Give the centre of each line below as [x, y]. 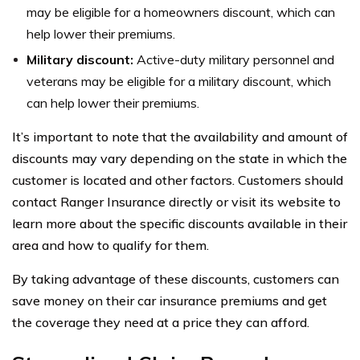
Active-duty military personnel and [235, 59]
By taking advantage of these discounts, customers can [176, 278]
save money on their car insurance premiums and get [170, 300]
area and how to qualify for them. [110, 245]
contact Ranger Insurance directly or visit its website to [176, 201]
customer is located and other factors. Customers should [178, 180]
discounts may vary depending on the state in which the [180, 158]
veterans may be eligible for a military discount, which [179, 81]
